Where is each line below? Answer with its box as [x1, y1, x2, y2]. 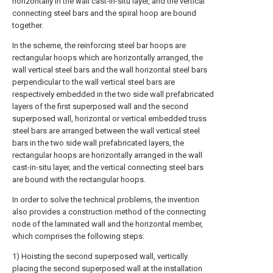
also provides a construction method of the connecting [12, 207, 206, 216]
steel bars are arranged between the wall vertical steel [12, 126, 200, 135]
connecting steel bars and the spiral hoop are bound [12, 9, 196, 18]
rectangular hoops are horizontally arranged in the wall [12, 151, 202, 160]
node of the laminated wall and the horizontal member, [12, 219, 203, 229]
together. [12, 21, 43, 30]
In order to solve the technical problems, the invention [12, 195, 199, 204]
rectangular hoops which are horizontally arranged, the [12, 53, 203, 62]
